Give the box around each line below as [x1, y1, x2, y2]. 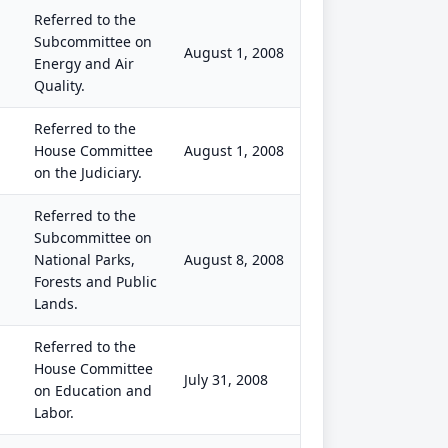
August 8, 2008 [184, 250, 284, 269]
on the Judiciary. [34, 163, 142, 182]
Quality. [34, 76, 85, 95]
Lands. [34, 294, 78, 313]
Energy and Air [34, 54, 134, 73]
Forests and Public [34, 272, 157, 291]
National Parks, [34, 250, 135, 269]
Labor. [34, 403, 74, 422]
